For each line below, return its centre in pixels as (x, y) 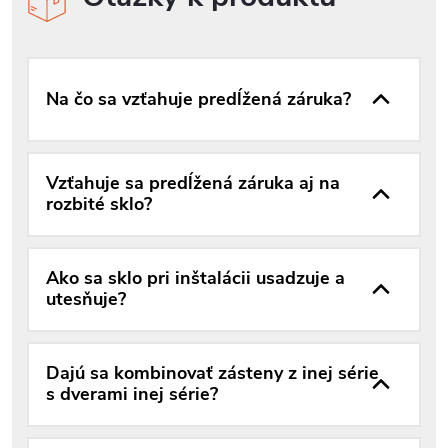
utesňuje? (86, 299)
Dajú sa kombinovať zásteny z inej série (212, 373)
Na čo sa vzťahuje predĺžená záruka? (198, 98)
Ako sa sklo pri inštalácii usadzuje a (195, 278)
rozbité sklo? (99, 204)
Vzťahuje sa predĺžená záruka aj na (193, 183)
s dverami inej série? (132, 394)
